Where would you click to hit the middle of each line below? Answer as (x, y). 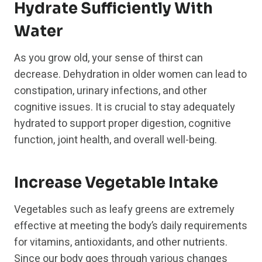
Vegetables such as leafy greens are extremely (124, 210)
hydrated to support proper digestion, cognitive (123, 124)
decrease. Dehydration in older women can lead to (130, 75)
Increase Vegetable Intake (116, 183)
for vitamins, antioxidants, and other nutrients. (121, 243)
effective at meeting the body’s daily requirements (131, 226)
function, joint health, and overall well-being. (116, 140)
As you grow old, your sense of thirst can (108, 58)
